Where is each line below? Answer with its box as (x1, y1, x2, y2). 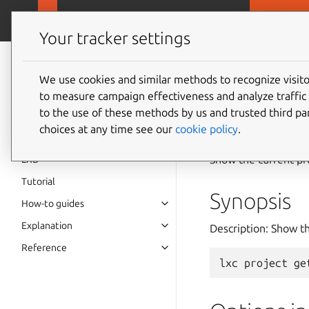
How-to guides (21, 198, 84, 209)
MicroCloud (64, 14, 121, 27)
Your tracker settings (39, 29, 190, 48)
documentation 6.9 (21, 72, 163, 90)
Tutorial (21, 176, 55, 187)
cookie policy (175, 122, 238, 135)
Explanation (21, 220, 72, 231)
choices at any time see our (39, 122, 175, 135)
